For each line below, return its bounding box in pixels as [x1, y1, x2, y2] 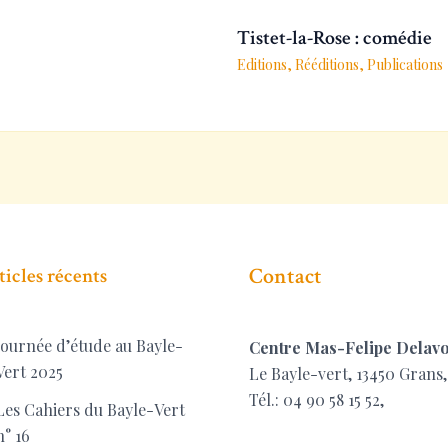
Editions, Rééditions [236, 55, 359, 75]
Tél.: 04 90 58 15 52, [249, 388, 384, 410]
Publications [366, 55, 443, 75]
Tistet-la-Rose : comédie [236, 25, 432, 52]
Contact [249, 262, 322, 292]
